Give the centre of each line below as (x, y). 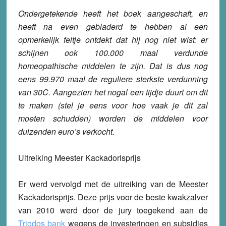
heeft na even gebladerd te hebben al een (113, 27)
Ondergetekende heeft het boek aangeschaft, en (113, 14)
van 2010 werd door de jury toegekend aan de (113, 210)
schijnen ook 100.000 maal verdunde (113, 53)
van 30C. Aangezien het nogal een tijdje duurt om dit (113, 92)
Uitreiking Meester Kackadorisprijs (79, 158)
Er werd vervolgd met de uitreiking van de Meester (113, 184)
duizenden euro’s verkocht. (66, 132)
